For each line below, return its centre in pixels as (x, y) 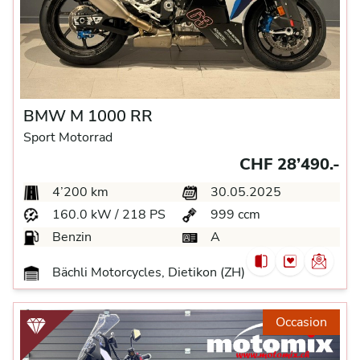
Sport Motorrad (68, 137)
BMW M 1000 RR (88, 116)
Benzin (70, 237)
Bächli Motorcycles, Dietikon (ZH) (147, 272)
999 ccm (234, 215)
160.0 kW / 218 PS (107, 215)
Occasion (301, 322)
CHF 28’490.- (290, 164)
